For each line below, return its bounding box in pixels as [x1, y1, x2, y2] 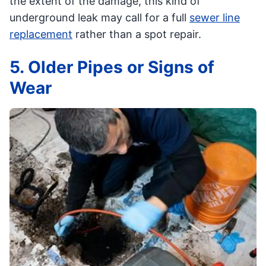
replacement [9, 28, 72, 41]
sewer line [189, 11, 240, 24]
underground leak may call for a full [9, 11, 189, 24]
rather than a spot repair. [72, 28, 201, 41]
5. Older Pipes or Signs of [9, 57, 214, 78]
